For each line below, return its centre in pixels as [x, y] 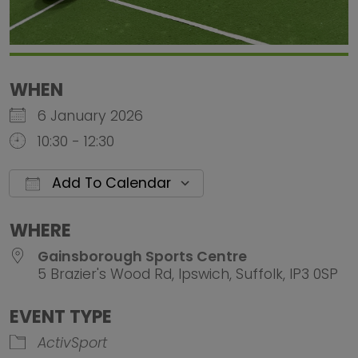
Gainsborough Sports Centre [142, 257]
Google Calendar [185, 216]
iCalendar [248, 216]
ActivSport [72, 343]
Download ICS [85, 216]
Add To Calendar [109, 183]
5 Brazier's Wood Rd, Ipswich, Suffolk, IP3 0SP [188, 274]
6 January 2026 [98, 116]
